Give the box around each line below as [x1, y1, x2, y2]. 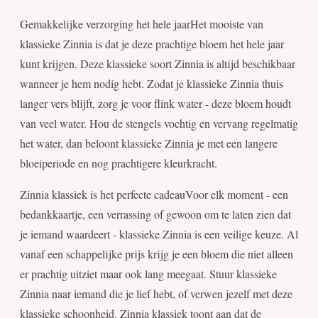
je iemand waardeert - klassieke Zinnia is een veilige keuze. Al [20, 226, 298, 242]
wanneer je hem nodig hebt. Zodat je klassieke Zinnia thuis [20, 76, 283, 92]
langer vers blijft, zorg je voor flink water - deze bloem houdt [20, 96, 291, 111]
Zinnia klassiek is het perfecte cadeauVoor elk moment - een [20, 187, 288, 202]
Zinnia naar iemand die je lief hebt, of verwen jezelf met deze [20, 286, 292, 302]
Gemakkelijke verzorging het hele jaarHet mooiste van [20, 16, 263, 32]
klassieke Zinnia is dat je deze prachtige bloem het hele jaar [20, 36, 284, 52]
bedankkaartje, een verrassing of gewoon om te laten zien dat [20, 207, 291, 222]
